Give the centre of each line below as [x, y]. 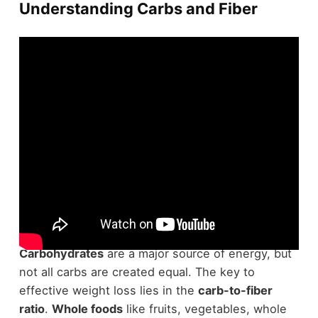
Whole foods [87, 309]
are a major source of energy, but [197, 254]
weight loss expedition [174, 217]
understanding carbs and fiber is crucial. [130, 235]
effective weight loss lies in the [108, 291]
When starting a [65, 217]
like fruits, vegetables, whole [204, 309]
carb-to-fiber [235, 291]
